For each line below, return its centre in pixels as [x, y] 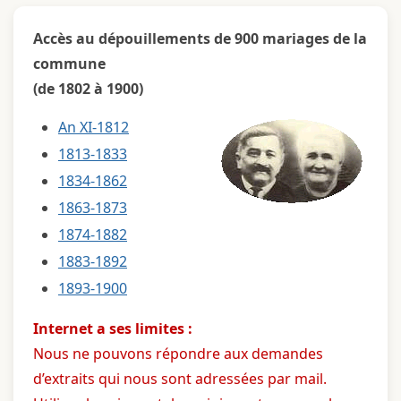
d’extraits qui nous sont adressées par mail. [180, 378]
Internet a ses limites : [113, 328]
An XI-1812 [94, 127]
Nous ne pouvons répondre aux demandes [178, 353]
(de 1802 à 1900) [88, 88]
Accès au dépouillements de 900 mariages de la [200, 38]
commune [69, 63]
